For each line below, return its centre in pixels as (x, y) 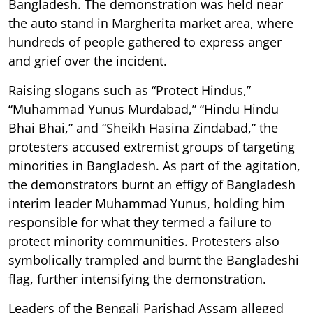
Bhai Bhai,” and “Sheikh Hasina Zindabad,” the (143, 128)
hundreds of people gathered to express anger (145, 42)
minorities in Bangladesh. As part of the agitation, (154, 165)
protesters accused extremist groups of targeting (152, 146)
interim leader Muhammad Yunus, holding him (147, 203)
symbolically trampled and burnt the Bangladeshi (154, 260)
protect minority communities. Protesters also (144, 241)
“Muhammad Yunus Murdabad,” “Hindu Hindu (144, 109)
